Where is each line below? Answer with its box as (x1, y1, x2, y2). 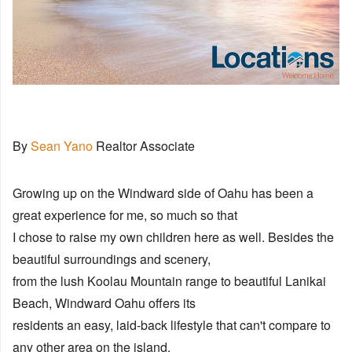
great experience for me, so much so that (13, 206, 237, 225)
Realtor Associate (96, 137, 195, 156)
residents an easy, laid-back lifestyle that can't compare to (13, 316, 331, 335)
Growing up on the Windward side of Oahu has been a (13, 184, 313, 203)
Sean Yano (31, 137, 96, 156)
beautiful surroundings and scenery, (13, 250, 211, 269)
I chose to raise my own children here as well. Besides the (13, 228, 334, 247)
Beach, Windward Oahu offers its (13, 294, 196, 313)
